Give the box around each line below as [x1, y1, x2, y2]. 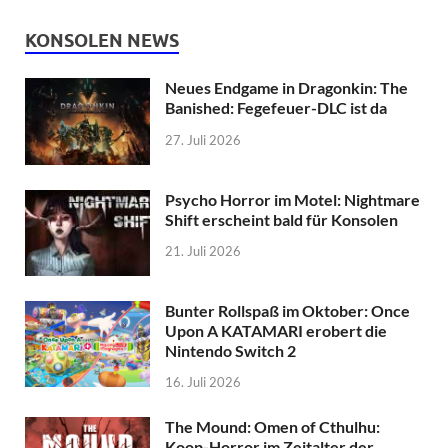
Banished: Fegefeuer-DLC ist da [165, 98, 387, 118]
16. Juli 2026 [165, 374, 241, 391]
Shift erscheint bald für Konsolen [165, 209, 398, 229]
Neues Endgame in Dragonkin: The [165, 78, 408, 98]
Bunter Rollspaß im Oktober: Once [165, 300, 410, 320]
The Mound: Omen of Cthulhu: [165, 417, 380, 437]
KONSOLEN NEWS [25, 30, 179, 52]
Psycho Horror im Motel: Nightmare [165, 189, 420, 209]
